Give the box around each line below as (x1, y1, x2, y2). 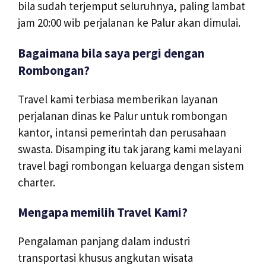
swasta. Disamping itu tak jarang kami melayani (18, 141, 242, 156)
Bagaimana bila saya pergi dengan (18, 45, 204, 61)
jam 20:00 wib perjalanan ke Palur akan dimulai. (18, 15, 240, 30)
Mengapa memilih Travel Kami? (18, 204, 188, 221)
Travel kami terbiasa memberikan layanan (18, 91, 218, 106)
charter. (18, 175, 55, 189)
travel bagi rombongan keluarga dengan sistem (18, 158, 244, 173)
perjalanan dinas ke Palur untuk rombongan (18, 108, 227, 123)
